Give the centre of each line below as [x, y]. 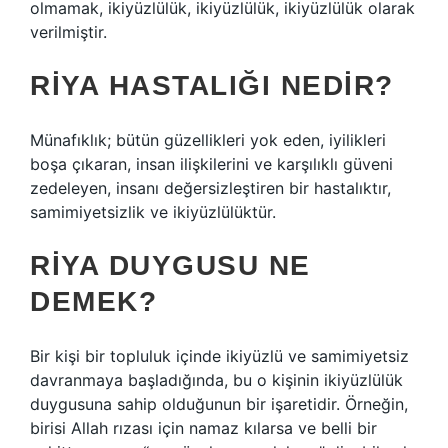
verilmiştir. [68, 32]
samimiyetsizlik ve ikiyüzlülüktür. [153, 212]
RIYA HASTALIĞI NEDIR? [212, 85]
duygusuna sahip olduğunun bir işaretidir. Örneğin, [219, 404]
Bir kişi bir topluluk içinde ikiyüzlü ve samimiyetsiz [219, 356]
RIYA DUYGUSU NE [170, 265]
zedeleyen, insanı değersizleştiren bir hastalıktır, [210, 188]
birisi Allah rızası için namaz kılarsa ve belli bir [203, 428]
